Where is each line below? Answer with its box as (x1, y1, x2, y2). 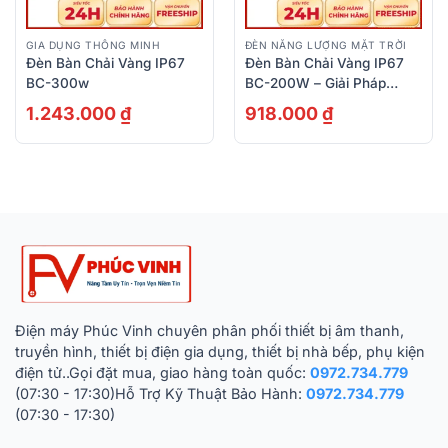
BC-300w (25, 74, 89, 91)
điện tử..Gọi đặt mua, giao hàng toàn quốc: (15, 364, 310, 382)
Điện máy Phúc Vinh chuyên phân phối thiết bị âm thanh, (15, 322, 404, 340)
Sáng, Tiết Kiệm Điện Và (244, 114, 401, 131)
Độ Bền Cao (244, 134, 322, 151)
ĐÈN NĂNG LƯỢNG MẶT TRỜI (244, 39, 407, 52)
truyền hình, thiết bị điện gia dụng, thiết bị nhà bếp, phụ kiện (15, 343, 425, 361)
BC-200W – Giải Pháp (244, 74, 386, 91)
